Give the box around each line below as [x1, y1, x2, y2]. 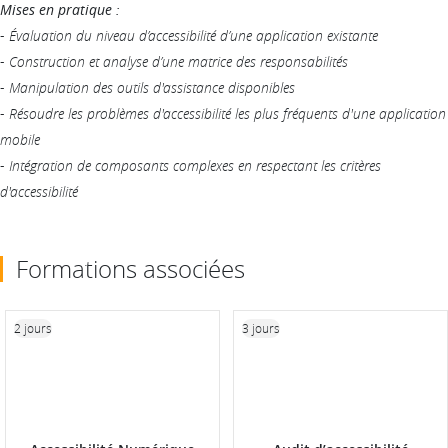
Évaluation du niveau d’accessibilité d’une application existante [9, 25, 378, 45]
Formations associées [16, 252, 245, 285]
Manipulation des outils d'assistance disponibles [9, 77, 295, 97]
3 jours [242, 319, 280, 336]
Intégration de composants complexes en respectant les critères [9, 155, 381, 175]
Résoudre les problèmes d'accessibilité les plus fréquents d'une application [9, 103, 446, 123]
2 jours [14, 319, 52, 336]
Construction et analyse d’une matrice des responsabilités [9, 51, 348, 71]
